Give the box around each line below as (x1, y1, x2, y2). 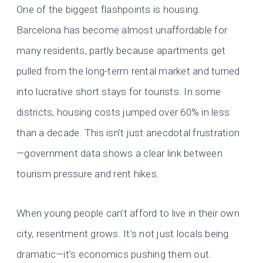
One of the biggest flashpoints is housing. (16, 3, 201, 15)
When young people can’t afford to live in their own (16, 207, 240, 219)
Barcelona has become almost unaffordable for (16, 23, 228, 36)
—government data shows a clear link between (16, 147, 222, 159)
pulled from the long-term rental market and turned (16, 65, 240, 77)
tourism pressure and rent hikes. (16, 167, 160, 180)
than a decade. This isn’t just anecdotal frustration (16, 126, 240, 139)
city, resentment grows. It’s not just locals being (16, 227, 229, 240)
